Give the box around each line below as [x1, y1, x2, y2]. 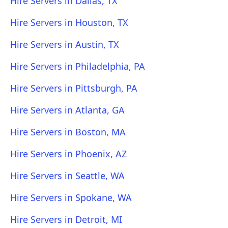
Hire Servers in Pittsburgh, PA [10, 82, 137, 94]
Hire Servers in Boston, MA [10, 126, 126, 138]
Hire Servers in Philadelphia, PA [10, 60, 145, 72]
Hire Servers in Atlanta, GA [10, 104, 125, 116]
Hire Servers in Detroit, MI [10, 213, 122, 225]
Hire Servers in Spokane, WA [10, 191, 132, 204]
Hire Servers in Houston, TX [10, 16, 128, 28]
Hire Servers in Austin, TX [10, 38, 119, 50]
